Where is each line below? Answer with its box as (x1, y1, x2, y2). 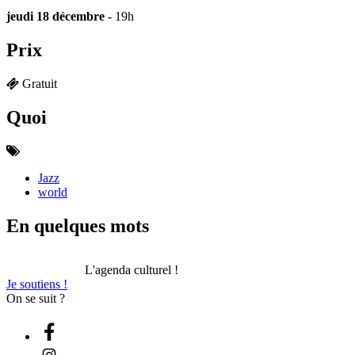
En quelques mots (6, 215, 149, 236)
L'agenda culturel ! (85, 262, 178, 277)
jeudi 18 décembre (6, 10, 105, 24)
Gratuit (22, 76, 57, 90)
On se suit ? (6, 291, 65, 305)
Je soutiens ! (6, 277, 67, 291)
